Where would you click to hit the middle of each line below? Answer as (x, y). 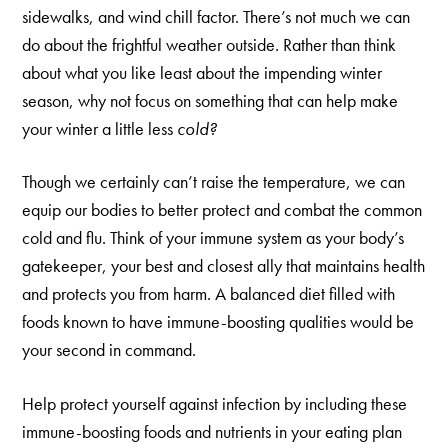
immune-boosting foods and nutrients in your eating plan (212, 431)
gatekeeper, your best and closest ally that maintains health (224, 266)
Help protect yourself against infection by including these (215, 403)
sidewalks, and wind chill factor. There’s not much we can (216, 17)
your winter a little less (100, 129)
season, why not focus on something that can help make (210, 101)
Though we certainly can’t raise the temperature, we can (214, 182)
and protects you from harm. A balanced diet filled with (209, 294)
